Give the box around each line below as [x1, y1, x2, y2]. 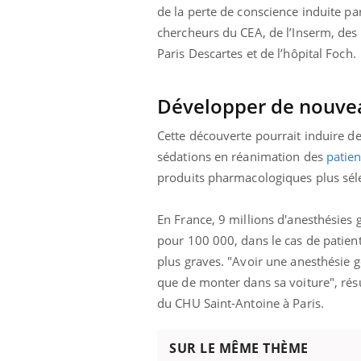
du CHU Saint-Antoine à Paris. [157, 294, 324, 311]
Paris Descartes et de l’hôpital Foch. [157, 44, 356, 61]
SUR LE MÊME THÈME [169, 338, 309, 357]
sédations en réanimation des [157, 147, 326, 164]
